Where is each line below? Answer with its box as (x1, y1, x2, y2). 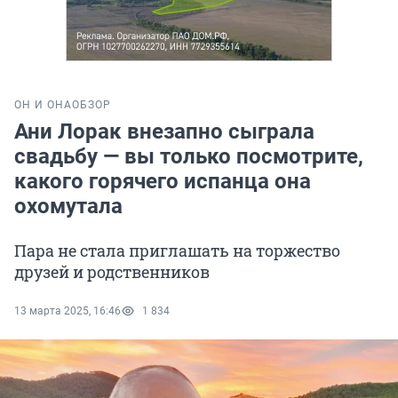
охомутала (14, 194, 123, 219)
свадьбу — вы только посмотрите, (14, 144, 363, 170)
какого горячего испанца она (14, 169, 311, 195)
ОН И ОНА (14, 99, 72, 112)
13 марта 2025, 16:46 (14, 305, 121, 318)
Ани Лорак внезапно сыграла (14, 119, 314, 145)
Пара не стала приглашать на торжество (14, 240, 340, 262)
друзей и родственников (14, 261, 210, 283)
